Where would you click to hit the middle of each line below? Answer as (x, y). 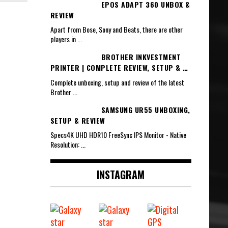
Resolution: (65, 144)
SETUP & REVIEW (78, 120)
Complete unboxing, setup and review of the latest (117, 82)
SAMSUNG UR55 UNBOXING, (146, 109)
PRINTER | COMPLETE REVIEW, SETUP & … (119, 68)
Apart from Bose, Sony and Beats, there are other (116, 30)
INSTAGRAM (121, 174)
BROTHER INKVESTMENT (141, 57)
